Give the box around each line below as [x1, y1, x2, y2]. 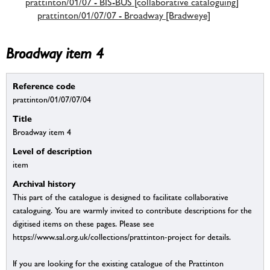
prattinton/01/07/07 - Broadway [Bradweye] [37, 9, 210, 21]
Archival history [13, 178, 76, 189]
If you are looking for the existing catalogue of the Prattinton [13, 259, 224, 269]
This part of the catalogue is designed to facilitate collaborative [13, 192, 228, 202]
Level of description [13, 146, 92, 157]
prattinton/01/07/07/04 [13, 95, 91, 105]
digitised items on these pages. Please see [13, 219, 154, 229]
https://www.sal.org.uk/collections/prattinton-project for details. [13, 232, 231, 242]
